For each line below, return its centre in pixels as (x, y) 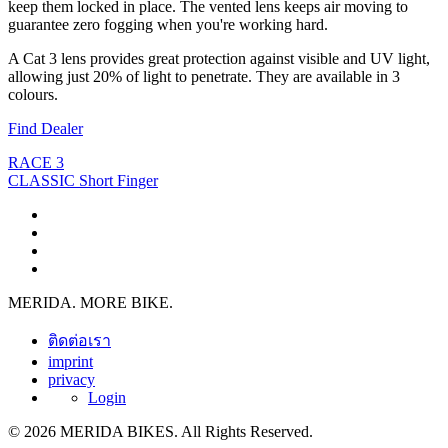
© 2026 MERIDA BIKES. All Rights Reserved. (160, 431)
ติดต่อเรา (79, 340)
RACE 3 (36, 162)
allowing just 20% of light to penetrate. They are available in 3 (204, 76)
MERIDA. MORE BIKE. (90, 302)
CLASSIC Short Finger (83, 180)
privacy (71, 379)
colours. (33, 94)
